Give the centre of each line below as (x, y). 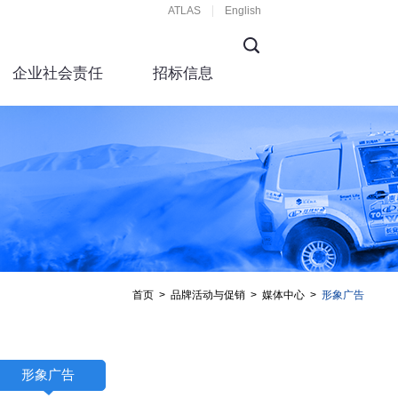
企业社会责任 (57, 73)
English (243, 11)
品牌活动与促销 (208, 295)
